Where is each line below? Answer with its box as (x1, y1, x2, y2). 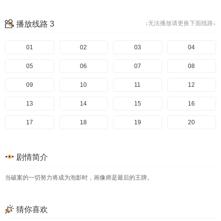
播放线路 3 (16, 20, 54, 28)
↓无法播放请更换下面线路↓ (145, 20, 216, 27)
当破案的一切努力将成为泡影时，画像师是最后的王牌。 (5, 174, 153, 181)
